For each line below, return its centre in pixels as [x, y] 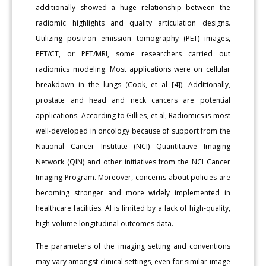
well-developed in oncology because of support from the [133, 131]
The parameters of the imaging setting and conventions [133, 246]
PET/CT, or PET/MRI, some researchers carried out [133, 53]
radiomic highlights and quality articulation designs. [133, 23]
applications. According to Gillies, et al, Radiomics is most [133, 115]
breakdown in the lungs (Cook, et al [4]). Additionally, [133, 84]
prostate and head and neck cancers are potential [133, 100]
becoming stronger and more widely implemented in [133, 192]
